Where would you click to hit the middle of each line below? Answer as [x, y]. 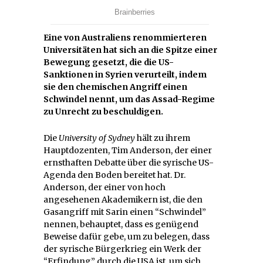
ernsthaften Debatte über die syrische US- [129, 162]
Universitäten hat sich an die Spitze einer [130, 50]
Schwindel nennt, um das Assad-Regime [129, 99]
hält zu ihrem [163, 138]
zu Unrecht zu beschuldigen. [103, 111]
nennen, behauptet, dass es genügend [121, 224]
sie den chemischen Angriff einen [115, 87]
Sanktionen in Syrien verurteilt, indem [125, 74]
